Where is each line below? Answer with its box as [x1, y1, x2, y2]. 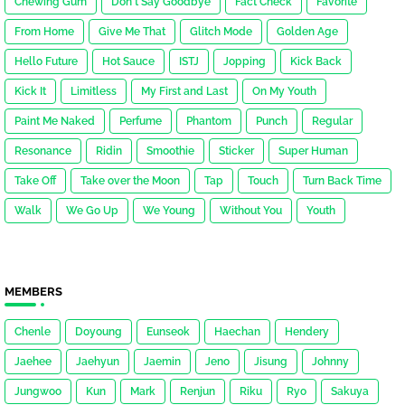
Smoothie [146, 145, 194, 158]
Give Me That [99, 25, 165, 39]
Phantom [186, 115, 231, 128]
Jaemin [144, 355, 181, 369]
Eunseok [146, 325, 190, 339]
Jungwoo [14, 385, 61, 399]
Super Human [278, 145, 348, 158]
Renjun [180, 385, 215, 399]
